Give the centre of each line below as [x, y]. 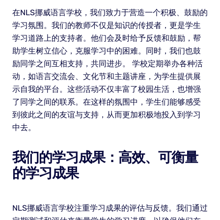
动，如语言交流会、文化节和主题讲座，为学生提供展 [106, 77]
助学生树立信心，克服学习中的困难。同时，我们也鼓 [106, 51]
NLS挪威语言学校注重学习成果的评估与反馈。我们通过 [110, 208]
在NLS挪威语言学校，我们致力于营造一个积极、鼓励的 [110, 13]
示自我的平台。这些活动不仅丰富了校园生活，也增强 [106, 89]
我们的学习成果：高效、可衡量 [105, 158]
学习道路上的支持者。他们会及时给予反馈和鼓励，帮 [106, 38]
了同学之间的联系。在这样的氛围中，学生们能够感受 [106, 102]
